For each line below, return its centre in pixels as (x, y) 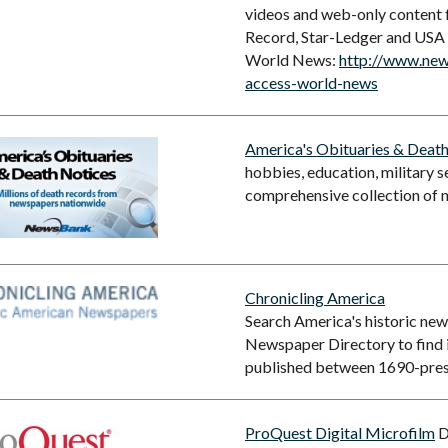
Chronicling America (315, 297)
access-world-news (311, 82)
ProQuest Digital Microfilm (340, 432)
